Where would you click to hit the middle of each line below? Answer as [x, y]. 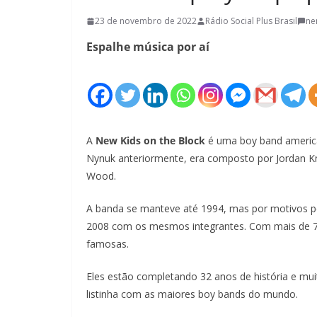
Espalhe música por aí [148, 47]
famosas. [108, 244]
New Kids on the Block [150, 140]
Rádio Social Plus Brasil [251, 21]
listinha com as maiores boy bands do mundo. [192, 294]
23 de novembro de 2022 [146, 21]
